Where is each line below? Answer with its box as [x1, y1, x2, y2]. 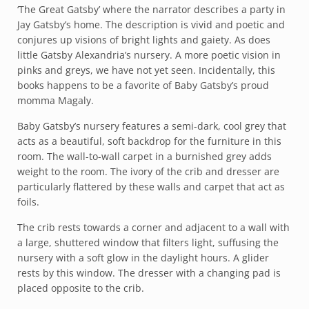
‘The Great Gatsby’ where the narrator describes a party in [17, 2, 286, 16]
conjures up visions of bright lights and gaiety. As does [17, 32, 270, 46]
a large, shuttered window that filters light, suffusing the [17, 235, 279, 249]
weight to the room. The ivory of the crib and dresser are [17, 164, 279, 178]
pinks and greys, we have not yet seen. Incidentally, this [17, 63, 275, 77]
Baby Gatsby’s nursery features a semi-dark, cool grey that [17, 119, 286, 132]
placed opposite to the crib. [17, 281, 144, 295]
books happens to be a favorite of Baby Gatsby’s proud [17, 78, 269, 92]
